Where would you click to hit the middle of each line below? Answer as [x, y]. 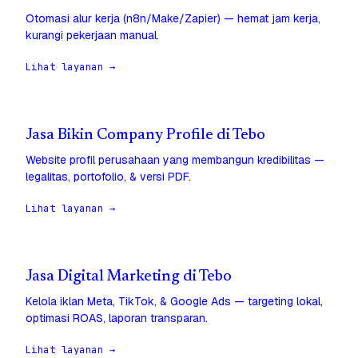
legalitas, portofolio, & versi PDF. [108, 177]
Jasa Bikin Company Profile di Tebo [145, 136]
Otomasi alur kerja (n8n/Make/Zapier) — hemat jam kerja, [173, 19]
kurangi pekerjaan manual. [92, 36]
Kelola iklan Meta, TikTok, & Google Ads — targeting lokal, [174, 302]
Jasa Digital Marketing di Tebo [129, 277]
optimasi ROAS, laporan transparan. [117, 318]
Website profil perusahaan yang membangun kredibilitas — [175, 160]
